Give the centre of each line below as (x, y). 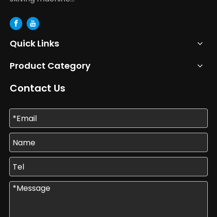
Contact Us (38, 88)
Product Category (50, 66)
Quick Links (34, 44)
